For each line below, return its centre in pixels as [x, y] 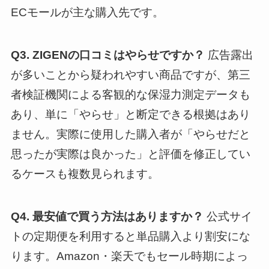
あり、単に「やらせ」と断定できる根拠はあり [130, 115]
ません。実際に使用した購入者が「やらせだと [130, 134]
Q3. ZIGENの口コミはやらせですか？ [107, 55]
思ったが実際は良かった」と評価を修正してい [130, 154]
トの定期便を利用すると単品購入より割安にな [130, 236]
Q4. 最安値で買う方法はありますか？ [107, 216]
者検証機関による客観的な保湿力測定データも [130, 95]
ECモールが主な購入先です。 [87, 13]
